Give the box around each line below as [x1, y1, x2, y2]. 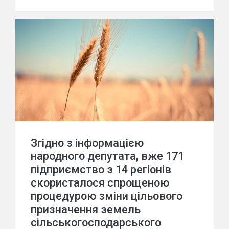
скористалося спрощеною [31, 176, 169, 189]
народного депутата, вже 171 [31, 150, 184, 163]
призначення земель [31, 203, 141, 216]
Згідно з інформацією [31, 136, 144, 149]
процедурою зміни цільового [31, 190, 182, 202]
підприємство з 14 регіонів [31, 163, 171, 176]
